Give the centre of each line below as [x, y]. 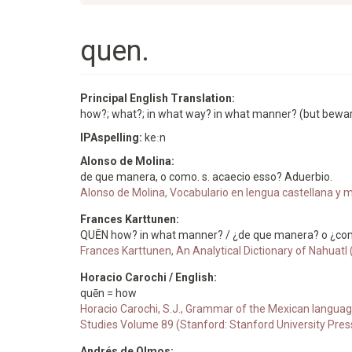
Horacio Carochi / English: [150, 277]
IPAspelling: [112, 137]
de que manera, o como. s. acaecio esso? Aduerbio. [206, 177]
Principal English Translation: [159, 98]
